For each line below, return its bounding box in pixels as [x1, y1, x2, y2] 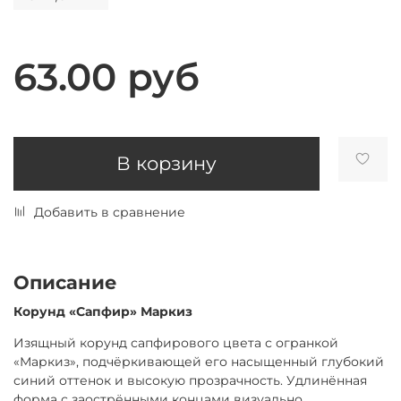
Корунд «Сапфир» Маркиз [13, 303, 192, 320]
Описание [13, 270, 117, 294]
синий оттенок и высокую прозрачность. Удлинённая [13, 371, 367, 388]
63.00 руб [13, 53, 200, 100]
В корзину [115, 152, 217, 175]
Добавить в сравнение [34, 203, 185, 220]
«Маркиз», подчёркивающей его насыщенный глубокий [13, 353, 384, 370]
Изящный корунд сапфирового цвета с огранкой [13, 334, 338, 351]
